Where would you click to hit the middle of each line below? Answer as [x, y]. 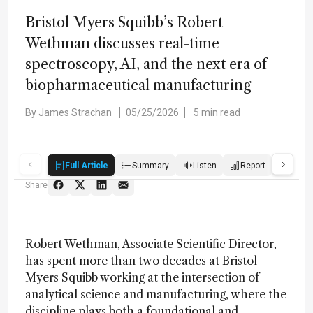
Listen [205, 165]
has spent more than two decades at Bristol [141, 261]
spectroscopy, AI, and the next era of [146, 64]
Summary [151, 165]
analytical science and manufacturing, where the [156, 294]
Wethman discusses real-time [122, 43]
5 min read [217, 112]
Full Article [87, 165]
